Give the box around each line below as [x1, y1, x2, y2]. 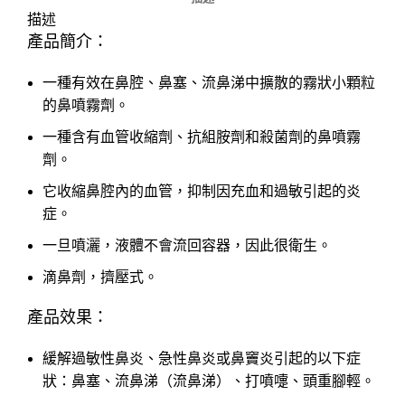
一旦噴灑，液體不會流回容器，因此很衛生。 [42, 238, 332, 254]
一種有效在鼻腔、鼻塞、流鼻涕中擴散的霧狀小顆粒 [42, 75, 375, 91]
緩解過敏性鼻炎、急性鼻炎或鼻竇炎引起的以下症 [42, 351, 361, 367]
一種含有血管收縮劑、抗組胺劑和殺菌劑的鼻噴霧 [42, 129, 361, 146]
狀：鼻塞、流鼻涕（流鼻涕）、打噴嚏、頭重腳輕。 [42, 373, 375, 390]
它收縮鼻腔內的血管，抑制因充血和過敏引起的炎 [42, 184, 361, 200]
